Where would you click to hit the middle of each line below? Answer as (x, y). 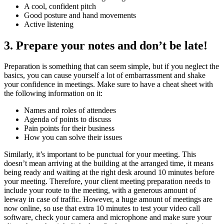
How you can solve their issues (73, 137)
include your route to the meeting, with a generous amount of (100, 190)
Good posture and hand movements (80, 15)
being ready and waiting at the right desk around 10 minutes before (109, 172)
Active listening (49, 24)
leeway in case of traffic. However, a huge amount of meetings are (108, 199)
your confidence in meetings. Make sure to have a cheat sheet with (108, 84)
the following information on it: (53, 93)
